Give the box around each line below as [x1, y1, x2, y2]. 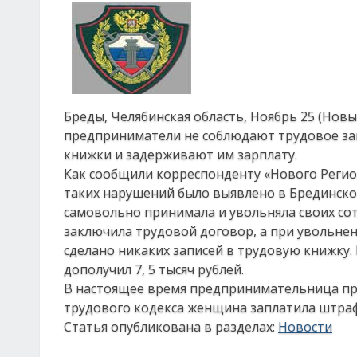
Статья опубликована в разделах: [64, 318, 278, 335]
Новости [278, 318, 332, 335]
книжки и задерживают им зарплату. [64, 146, 297, 163]
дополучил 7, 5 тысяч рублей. [64, 261, 244, 278]
